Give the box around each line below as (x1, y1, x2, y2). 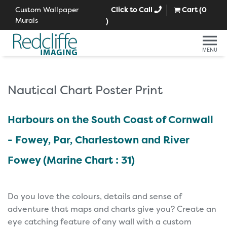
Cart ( (180, 5, 202, 14)
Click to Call (111, 5, 155, 14)
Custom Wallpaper (15, 5, 79, 14)
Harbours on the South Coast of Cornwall (8, 112, 213, 126)
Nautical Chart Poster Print (8, 81, 163, 98)
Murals (15, 15, 38, 25)
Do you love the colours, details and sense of (8, 190, 181, 202)
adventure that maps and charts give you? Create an (8, 203, 216, 214)
